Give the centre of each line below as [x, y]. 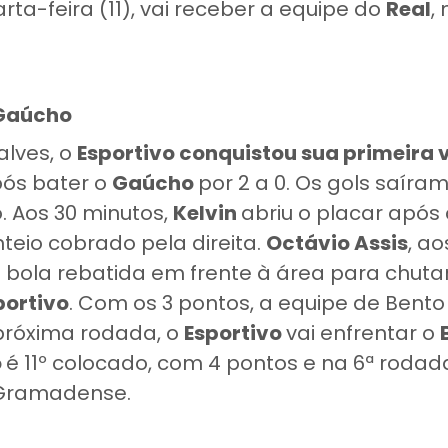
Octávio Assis [337, 243]
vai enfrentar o [363, 333]
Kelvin [207, 213]
